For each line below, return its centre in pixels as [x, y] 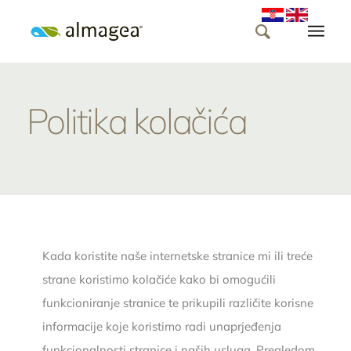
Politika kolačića [136, 121]
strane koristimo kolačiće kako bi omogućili [159, 279]
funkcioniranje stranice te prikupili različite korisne [177, 302]
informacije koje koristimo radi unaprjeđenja [161, 326]
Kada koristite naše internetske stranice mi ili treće [177, 255]
